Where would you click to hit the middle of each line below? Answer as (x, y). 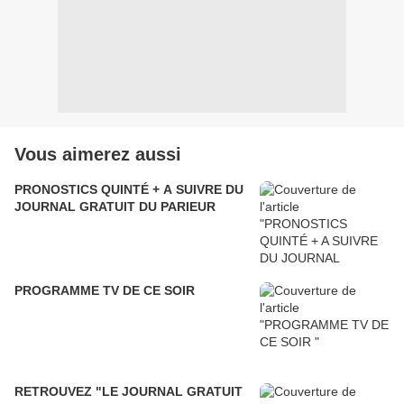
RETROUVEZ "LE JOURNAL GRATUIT (129, 391)
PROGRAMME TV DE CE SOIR (105, 290)
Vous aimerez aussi (98, 154)
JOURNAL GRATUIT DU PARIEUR (115, 206)
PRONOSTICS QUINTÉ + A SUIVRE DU (129, 189)
